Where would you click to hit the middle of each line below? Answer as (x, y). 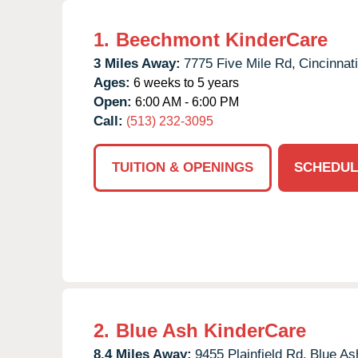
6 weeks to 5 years (185, 82)
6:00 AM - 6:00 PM (185, 101)
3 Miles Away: (137, 63)
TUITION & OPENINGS (183, 167)
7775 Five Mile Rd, (240, 63)
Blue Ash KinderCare (211, 330)
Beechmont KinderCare (222, 39)
